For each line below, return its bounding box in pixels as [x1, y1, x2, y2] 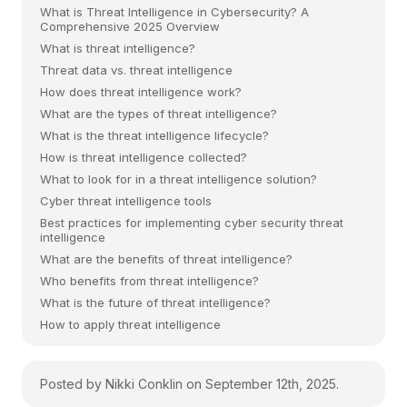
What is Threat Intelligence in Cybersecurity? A [40, 4, 309, 19]
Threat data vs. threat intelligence [40, 62, 233, 77]
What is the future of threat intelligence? [40, 294, 271, 310]
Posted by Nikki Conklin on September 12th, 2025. [40, 375, 339, 392]
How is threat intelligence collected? [40, 149, 247, 164]
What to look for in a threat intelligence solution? [40, 171, 317, 186]
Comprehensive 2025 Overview [40, 18, 220, 34]
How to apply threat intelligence [40, 316, 221, 332]
